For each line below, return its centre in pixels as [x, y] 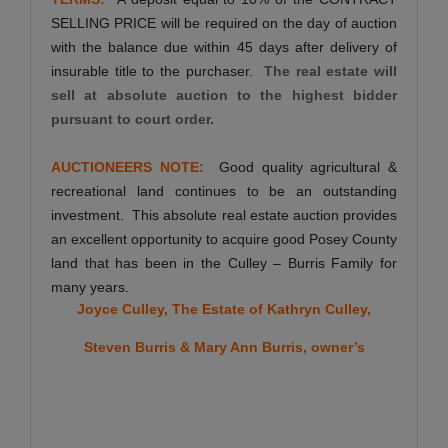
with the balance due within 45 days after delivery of [224, 46]
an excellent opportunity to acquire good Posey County [224, 238]
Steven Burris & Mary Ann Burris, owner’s [224, 346]
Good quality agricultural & [308, 166]
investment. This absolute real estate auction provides [224, 214]
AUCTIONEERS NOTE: [135, 166]
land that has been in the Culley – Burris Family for [224, 262]
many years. [94, 286]
